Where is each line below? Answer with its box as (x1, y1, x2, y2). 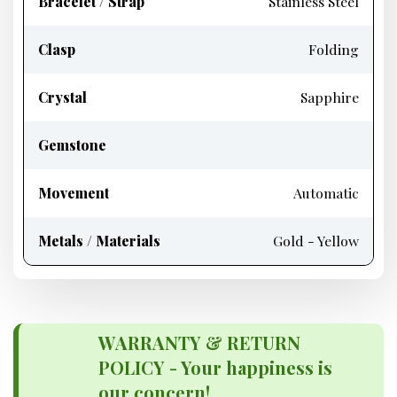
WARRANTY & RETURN (98, 331, 300, 354)
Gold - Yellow (273, 231, 359, 250)
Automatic (293, 183, 359, 202)
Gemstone (38, 136, 106, 154)
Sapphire (300, 88, 359, 106)
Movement (38, 183, 109, 202)
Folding (308, 40, 359, 58)
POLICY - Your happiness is (98, 355, 332, 379)
